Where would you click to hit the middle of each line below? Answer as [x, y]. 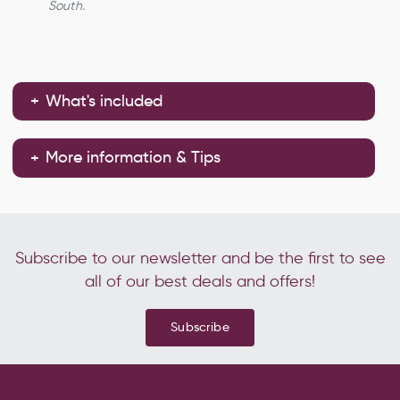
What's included [104, 100]
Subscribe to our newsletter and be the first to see [200, 258]
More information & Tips [133, 158]
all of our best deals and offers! [200, 282]
